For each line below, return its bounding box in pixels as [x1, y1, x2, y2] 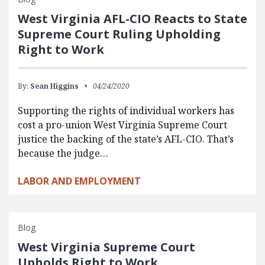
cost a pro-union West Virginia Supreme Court [18, 118, 227, 131]
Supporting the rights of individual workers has [18, 104, 234, 117]
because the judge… [18, 146, 108, 160]
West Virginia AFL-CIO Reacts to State [18, 10, 247, 27]
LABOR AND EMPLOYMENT [18, 174, 141, 188]
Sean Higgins [30, 80, 79, 91]
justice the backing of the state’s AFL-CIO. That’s [18, 132, 234, 146]
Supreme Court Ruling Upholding [18, 25, 221, 42]
